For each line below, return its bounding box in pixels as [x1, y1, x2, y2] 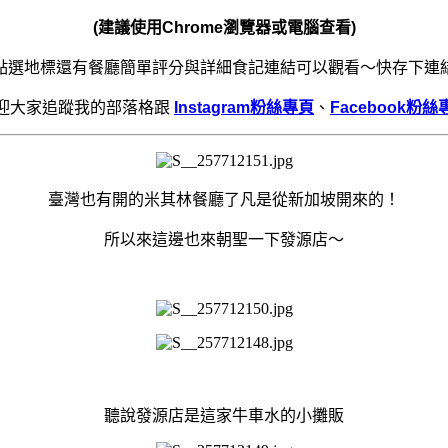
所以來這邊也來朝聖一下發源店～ [104, 230, 344, 248]
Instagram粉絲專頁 [174, 98, 314, 116]
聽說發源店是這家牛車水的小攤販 [104, 406, 344, 424]
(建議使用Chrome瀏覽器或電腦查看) [92, 18, 356, 36]
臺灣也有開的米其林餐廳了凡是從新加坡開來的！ [48, 190, 400, 208]
